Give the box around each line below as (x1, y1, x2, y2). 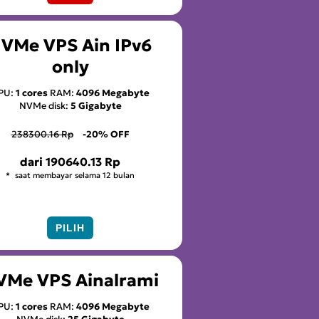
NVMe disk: (19, 100, 70, 113)
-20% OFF (82, 128, 130, 141)
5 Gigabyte (70, 100, 122, 113)
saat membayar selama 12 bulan (13, 169, 135, 180)
